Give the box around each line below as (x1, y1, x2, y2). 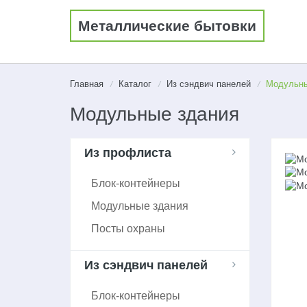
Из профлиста (84, 145, 171, 160)
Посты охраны (91, 222, 165, 234)
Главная (70, 79, 103, 89)
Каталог (119, 79, 151, 89)
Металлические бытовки (78, 18, 256, 34)
